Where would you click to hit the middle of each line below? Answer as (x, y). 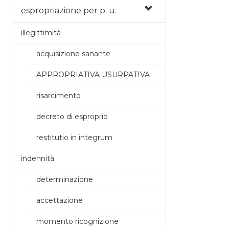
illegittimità (41, 32)
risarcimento (59, 95)
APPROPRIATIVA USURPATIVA (93, 74)
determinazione (65, 179)
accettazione (60, 200)
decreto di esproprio (72, 116)
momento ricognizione (77, 221)
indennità (38, 158)
